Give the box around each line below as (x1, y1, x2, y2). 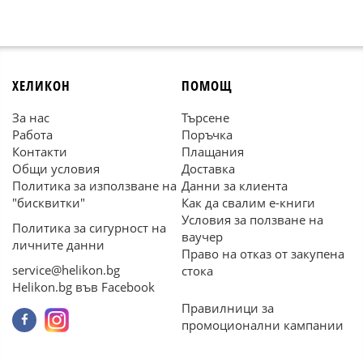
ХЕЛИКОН (12, 76, 70, 95)
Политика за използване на (12, 177, 177, 194)
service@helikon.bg (12, 262, 120, 278)
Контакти (12, 143, 67, 160)
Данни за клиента (181, 177, 288, 194)
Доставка (181, 160, 235, 177)
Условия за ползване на (181, 211, 323, 228)
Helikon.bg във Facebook (12, 279, 155, 295)
